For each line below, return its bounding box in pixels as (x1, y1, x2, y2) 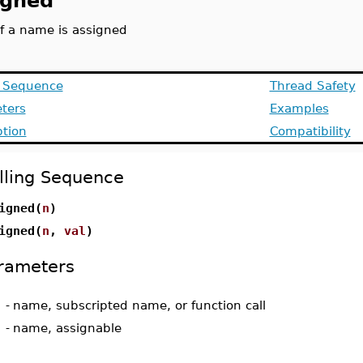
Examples (269, 101, 329, 115)
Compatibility (269, 124, 351, 138)
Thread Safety (269, 79, 356, 92)
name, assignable (12, 321, 122, 335)
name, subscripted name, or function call (12, 298, 266, 312)
